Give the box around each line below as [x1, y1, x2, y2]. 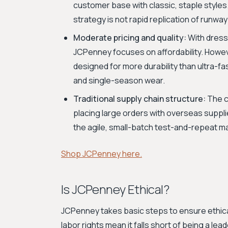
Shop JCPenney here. [61, 148, 142, 159]
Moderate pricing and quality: [73, 32, 186, 43]
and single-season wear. [73, 75, 165, 86]
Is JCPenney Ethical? [61, 181, 169, 197]
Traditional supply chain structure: [73, 93, 206, 104]
